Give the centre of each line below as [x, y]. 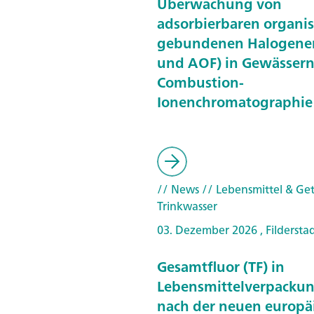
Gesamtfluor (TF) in [221, 266]
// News [178, 189]
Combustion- [200, 82]
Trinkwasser [187, 206]
